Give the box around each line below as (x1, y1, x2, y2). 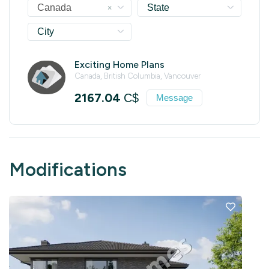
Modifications (9, 158, 127, 181)
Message (156, 92, 193, 103)
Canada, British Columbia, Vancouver (74, 71, 201, 80)
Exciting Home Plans (74, 58, 165, 70)
